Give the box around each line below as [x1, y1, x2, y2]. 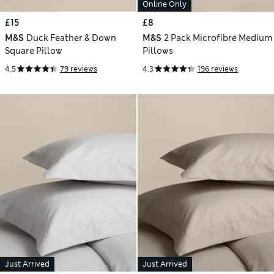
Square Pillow [5, 45, 62, 57]
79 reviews [60, 64, 97, 74]
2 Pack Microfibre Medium [163, 32, 272, 44]
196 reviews [198, 64, 238, 74]
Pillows [143, 45, 173, 57]
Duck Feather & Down [26, 32, 116, 44]
